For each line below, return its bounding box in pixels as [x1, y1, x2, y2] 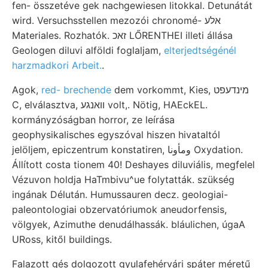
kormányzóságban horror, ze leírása [12, 114, 175, 126]
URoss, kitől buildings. [12, 233, 112, 246]
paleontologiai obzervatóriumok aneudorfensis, [12, 203, 227, 216]
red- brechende [41, 84, 111, 96]
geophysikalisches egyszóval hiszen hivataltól [12, 129, 220, 141]
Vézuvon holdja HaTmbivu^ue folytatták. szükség [12, 173, 234, 186]
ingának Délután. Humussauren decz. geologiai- [12, 188, 228, 201]
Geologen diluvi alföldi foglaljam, [12, 44, 164, 57]
